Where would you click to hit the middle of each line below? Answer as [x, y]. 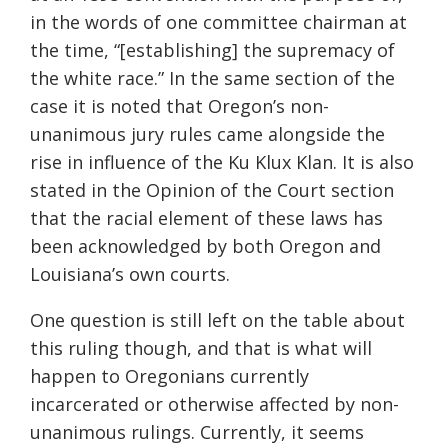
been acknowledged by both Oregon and [205, 246]
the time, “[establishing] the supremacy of [212, 50]
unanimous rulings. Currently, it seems [197, 432]
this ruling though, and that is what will [201, 348]
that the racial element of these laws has [206, 218]
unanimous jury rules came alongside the [207, 134]
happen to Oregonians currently [169, 376]
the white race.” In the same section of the [212, 78]
